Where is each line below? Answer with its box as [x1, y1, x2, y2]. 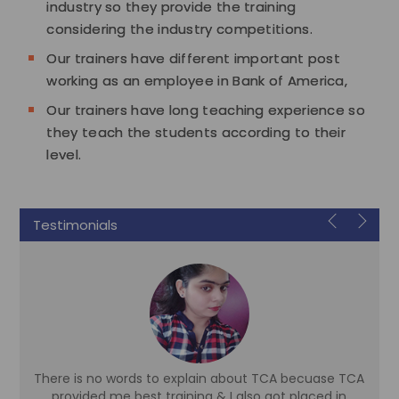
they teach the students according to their [46, 122, 346, 142]
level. [46, 144, 82, 164]
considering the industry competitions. [46, 19, 313, 38]
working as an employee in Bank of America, [46, 70, 348, 90]
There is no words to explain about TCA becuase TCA [34, 369, 365, 387]
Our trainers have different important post [46, 48, 341, 68]
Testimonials [33, 215, 118, 234]
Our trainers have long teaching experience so [46, 100, 365, 119]
